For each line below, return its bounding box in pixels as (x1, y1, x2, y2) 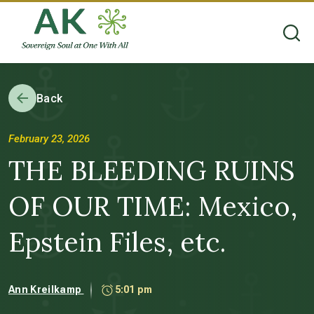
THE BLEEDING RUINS (8, 153, 295, 187)
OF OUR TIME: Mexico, (8, 189, 297, 223)
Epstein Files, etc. (8, 225, 226, 259)
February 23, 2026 (8, 132, 90, 145)
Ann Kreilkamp (8, 283, 84, 295)
